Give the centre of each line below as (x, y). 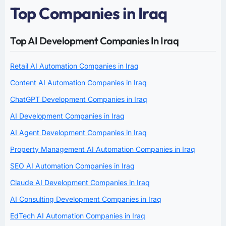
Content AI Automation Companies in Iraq (78, 82)
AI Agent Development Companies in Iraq (78, 132)
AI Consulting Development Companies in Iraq (86, 199)
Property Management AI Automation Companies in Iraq (103, 149)
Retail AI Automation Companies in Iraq (74, 66)
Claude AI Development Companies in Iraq (80, 182)
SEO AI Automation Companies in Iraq (72, 165)
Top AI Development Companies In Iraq (94, 40)
